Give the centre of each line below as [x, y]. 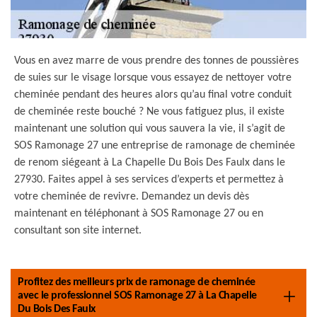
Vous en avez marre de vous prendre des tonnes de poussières [156, 61]
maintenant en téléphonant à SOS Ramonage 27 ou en [139, 214]
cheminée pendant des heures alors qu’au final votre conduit [153, 95]
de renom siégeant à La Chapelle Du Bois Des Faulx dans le [150, 163]
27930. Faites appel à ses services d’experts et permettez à [149, 180]
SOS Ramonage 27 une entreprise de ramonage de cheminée [155, 146]
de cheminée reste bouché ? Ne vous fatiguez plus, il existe [149, 112]
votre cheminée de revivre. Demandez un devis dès [132, 197]
